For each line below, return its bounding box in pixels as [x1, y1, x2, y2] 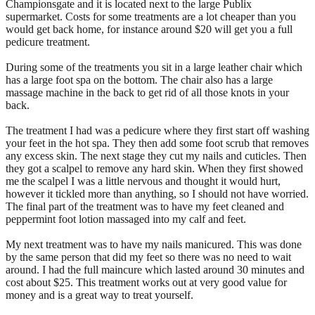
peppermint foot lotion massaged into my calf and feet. [6, 212, 246, 225]
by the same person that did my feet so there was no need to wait [6, 250, 291, 263]
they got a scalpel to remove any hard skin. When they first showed [6, 162, 303, 174]
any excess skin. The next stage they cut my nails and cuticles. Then [6, 149, 307, 162]
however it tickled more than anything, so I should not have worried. [6, 187, 309, 200]
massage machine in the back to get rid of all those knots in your [6, 86, 289, 98]
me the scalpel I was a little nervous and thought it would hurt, [6, 174, 281, 187]
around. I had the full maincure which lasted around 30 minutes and [6, 263, 304, 276]
